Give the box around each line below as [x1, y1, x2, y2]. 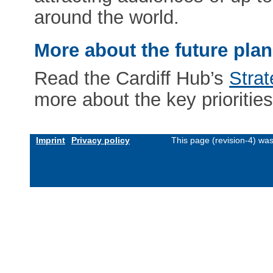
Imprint [36, 135, 65, 146]
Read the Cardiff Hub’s [34, 68, 230, 90]
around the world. [34, 6, 180, 28]
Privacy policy [71, 135, 130, 146]
